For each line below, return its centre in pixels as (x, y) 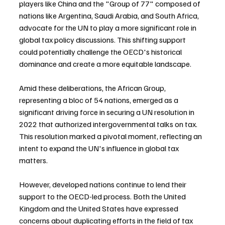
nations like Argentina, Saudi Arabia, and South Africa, (110, 15)
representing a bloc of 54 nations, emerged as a (99, 100)
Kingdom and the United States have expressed (99, 208)
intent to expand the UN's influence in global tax (100, 148)
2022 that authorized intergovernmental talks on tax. (109, 124)
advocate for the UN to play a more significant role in (108, 27)
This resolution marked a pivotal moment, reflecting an (111, 136)
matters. (33, 160)
